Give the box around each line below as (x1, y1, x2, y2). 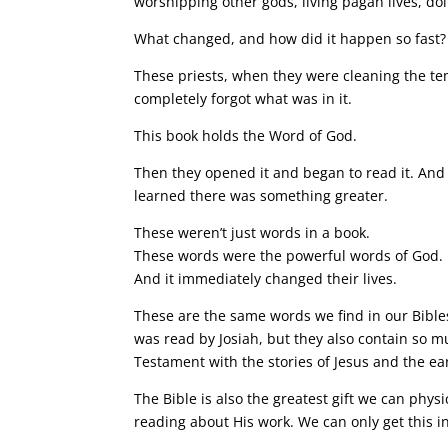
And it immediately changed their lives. (134, 269, 398, 288)
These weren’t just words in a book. (134, 223, 371, 242)
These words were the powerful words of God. (134, 246, 444, 265)
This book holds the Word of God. (134, 126, 358, 145)
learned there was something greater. (134, 186, 389, 205)
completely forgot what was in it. (134, 89, 353, 108)
